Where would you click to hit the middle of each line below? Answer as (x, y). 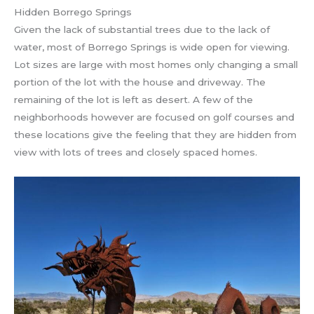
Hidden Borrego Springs (73, 12)
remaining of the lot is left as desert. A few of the (134, 100)
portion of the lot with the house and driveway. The (140, 82)
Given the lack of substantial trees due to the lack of (142, 30)
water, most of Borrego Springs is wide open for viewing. (152, 47)
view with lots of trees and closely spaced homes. (136, 152)
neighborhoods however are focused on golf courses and (154, 117)
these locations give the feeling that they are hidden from (155, 135)
